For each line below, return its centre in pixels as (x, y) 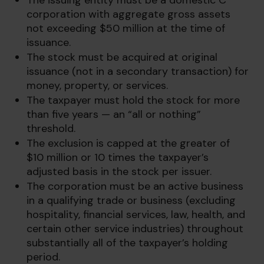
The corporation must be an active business (135, 186)
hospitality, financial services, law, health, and (136, 214)
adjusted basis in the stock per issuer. (119, 171)
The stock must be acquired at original (122, 57)
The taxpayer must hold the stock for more (133, 100)
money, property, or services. (97, 85)
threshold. (51, 128)
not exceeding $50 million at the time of (126, 28)
